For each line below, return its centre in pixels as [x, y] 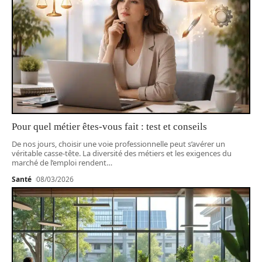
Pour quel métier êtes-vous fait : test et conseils [109, 127]
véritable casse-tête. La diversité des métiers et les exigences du [122, 154]
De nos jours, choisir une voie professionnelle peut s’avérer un [118, 144]
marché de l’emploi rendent [59, 163]
